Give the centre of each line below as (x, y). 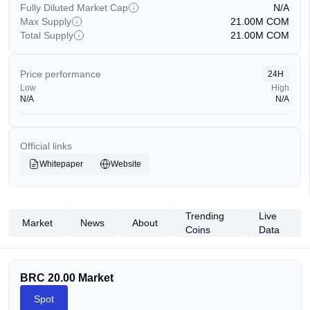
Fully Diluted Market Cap (74, 8)
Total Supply (47, 35)
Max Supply (46, 21)
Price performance (61, 74)
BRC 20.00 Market (67, 278)
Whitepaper (61, 164)
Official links (46, 146)
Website (126, 164)
